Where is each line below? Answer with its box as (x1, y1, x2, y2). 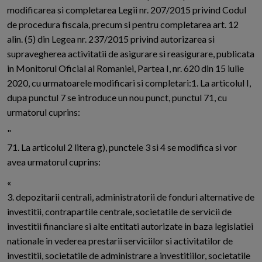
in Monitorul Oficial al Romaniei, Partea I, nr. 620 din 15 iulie (7, 63, 244, 74)
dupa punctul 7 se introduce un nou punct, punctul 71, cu (7, 92, 227, 104)
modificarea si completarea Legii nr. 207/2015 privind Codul (7, 4, 246, 16)
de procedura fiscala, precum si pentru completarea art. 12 (7, 19, 239, 30)
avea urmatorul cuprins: (7, 156, 101, 168)
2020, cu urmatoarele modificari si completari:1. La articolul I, (7, 77, 251, 89)
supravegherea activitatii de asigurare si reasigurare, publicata (7, 48, 254, 60)
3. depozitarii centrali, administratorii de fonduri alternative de (7, 191, 254, 203)
